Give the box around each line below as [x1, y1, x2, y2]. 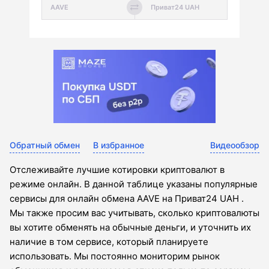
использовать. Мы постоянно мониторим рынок [10, 250, 220, 262]
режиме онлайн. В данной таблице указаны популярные [10, 178, 258, 190]
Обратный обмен [10, 140, 80, 151]
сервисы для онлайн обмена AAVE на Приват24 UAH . [10, 193, 244, 205]
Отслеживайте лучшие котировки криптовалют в [10, 164, 225, 176]
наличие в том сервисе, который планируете [10, 236, 208, 248]
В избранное [93, 140, 144, 151]
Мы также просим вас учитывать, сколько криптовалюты [10, 207, 259, 219]
